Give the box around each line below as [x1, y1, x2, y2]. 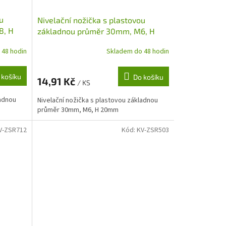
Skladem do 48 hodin [106, 46, 169, 57]
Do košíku [133, 72, 163, 81]
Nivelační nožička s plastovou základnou [37, 95, 158, 105]
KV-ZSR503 [136, 125, 169, 135]
